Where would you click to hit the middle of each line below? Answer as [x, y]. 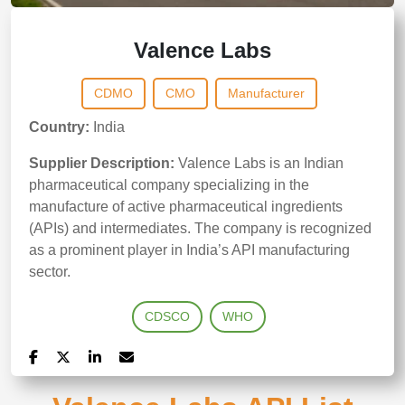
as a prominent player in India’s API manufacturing [189, 250]
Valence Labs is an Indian [261, 163]
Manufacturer [266, 93]
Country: [59, 127]
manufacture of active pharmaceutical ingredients [186, 207]
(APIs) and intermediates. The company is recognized [200, 228]
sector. [50, 272]
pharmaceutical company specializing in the [169, 185]
